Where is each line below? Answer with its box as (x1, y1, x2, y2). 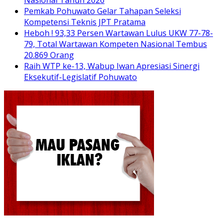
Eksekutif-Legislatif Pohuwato (24, 71, 137, 82)
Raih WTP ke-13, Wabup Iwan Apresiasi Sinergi (24, 60, 199, 71)
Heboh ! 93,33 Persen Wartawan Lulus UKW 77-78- (24, 27, 213, 38)
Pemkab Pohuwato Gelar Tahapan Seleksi (24, 5, 181, 16)
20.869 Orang (24, 49, 74, 60)
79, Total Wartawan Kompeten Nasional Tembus (24, 38, 207, 49)
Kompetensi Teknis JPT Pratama (24, 16, 145, 27)
